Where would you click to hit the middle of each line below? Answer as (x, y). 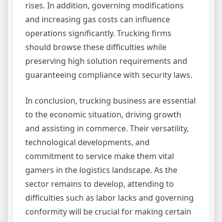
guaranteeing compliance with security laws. (109, 75)
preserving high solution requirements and (106, 61)
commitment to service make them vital (100, 156)
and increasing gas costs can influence (98, 20)
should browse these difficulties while (96, 47)
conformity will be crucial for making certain (108, 212)
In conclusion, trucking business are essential (111, 101)
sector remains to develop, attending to (100, 184)
